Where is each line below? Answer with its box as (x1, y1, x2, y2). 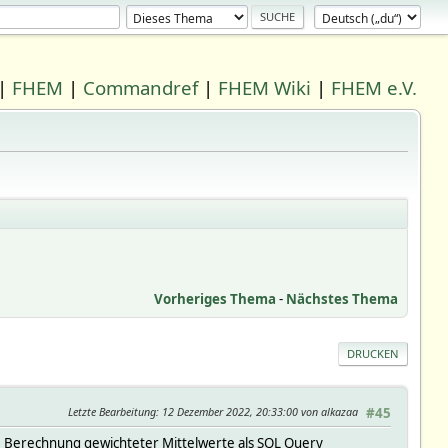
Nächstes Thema (286, 289, 399, 308)
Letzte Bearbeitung (68, 403, 157, 419)
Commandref (83, 75, 199, 100)
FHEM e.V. (331, 75, 418, 100)
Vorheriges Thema (154, 289, 277, 308)
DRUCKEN (347, 345, 400, 361)
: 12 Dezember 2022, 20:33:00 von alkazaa (156, 403, 359, 419)
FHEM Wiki (218, 75, 312, 100)
